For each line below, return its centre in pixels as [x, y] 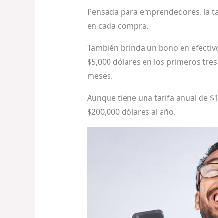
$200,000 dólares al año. [131, 112]
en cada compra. [118, 26]
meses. [100, 76]
